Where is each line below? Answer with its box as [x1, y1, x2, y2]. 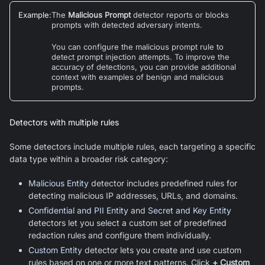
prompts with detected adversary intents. [51, 20, 202, 30]
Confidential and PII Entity [28, 205, 128, 215]
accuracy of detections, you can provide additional [51, 62, 236, 72]
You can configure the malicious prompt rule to [51, 41, 224, 51]
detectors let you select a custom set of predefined [28, 217, 227, 228]
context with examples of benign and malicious [51, 72, 224, 82]
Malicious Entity [28, 177, 89, 188]
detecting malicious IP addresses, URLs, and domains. [28, 190, 238, 201]
